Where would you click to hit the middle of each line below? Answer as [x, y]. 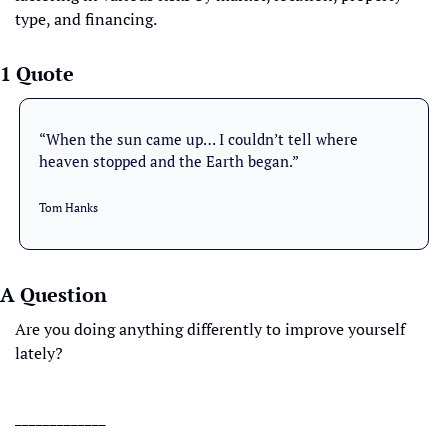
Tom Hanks [68, 207]
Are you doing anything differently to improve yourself [210, 329]
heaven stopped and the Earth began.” [169, 161]
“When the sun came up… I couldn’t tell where [198, 139]
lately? [39, 353]
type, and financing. [86, 19]
